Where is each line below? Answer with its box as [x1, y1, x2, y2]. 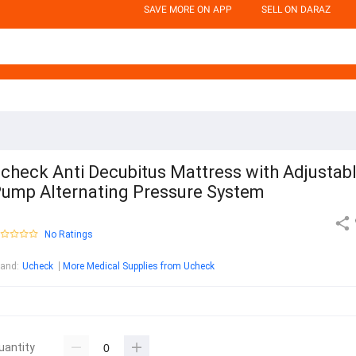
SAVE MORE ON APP [144, 4, 232, 15]
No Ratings [44, 229, 93, 241]
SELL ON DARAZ [261, 4, 331, 15]
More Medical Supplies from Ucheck [63, 261, 215, 273]
